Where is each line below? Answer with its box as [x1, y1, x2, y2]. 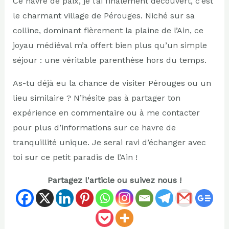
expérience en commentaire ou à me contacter [12, 107, 200, 118]
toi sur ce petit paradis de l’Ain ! [12, 152, 138, 162]
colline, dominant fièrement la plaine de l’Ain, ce [12, 25, 203, 35]
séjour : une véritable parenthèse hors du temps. [12, 55, 207, 65]
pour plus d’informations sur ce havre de [12, 122, 176, 132]
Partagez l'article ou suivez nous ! [48, 175, 181, 185]
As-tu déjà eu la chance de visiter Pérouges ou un [12, 78, 211, 88]
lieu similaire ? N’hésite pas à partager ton [12, 93, 180, 103]
